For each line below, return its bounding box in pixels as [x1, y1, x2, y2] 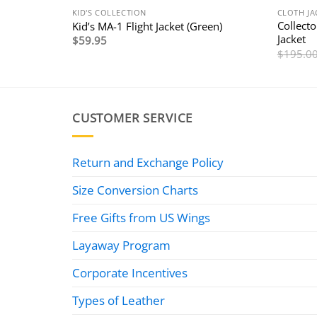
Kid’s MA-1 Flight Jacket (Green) [71, 18, 222, 33]
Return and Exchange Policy [72, 154, 224, 171]
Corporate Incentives [72, 264, 188, 281]
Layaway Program [72, 236, 171, 253]
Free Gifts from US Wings [72, 209, 210, 226]
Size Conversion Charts [72, 181, 198, 198]
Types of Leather [72, 292, 165, 309]
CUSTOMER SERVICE [72, 110, 193, 127]
